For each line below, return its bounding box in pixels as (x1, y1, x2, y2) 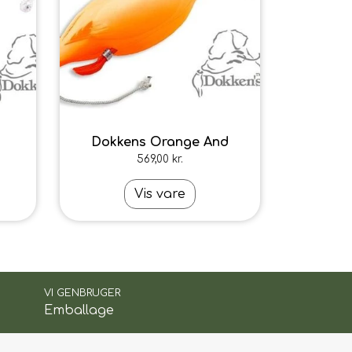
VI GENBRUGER (43, 288, 120, 299)
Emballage (43, 303, 114, 317)
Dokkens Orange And (91, 135, 229, 149)
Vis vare (134, 187, 185, 201)
